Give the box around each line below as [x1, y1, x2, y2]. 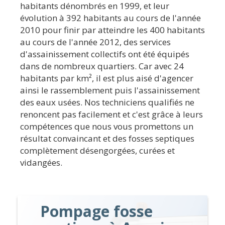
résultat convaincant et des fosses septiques [20, 132, 194, 144]
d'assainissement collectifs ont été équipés [20, 48, 189, 60]
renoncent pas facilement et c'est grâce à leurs [20, 108, 203, 120]
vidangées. [20, 156, 62, 168]
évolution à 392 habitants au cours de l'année [20, 12, 201, 24]
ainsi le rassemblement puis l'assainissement [20, 84, 200, 96]
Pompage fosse [40, 200, 153, 221]
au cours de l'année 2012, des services [20, 36, 171, 48]
